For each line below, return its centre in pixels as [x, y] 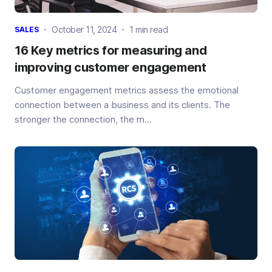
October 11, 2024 [84, 29]
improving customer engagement [110, 67]
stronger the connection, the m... [83, 119]
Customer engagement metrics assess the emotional [127, 90]
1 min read [148, 29]
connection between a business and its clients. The [122, 104]
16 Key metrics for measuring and [111, 50]
